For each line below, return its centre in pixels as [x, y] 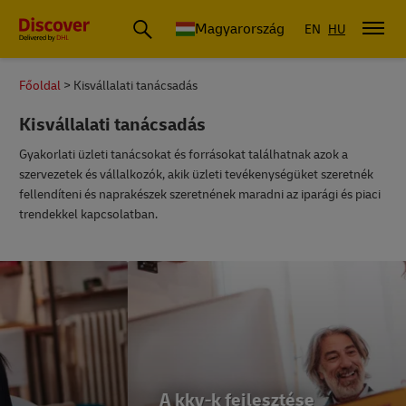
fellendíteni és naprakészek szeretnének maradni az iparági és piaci [200, 194]
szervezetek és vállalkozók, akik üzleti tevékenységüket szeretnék [196, 174]
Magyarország [240, 29]
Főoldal [40, 86]
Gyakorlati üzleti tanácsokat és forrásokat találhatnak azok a [184, 155]
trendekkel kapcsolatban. [88, 214]
